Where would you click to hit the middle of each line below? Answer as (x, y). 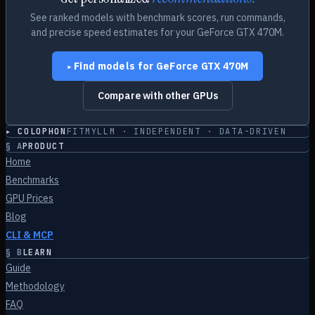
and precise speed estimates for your (114, 32)
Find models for (115, 66)
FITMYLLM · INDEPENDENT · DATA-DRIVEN (176, 131)
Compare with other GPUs (157, 96)
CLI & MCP (30, 235)
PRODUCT (43, 146)
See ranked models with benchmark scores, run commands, (157, 18)
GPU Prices (30, 198)
